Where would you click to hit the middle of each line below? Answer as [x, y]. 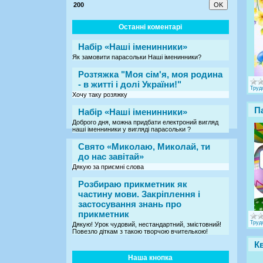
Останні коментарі [151, 27]
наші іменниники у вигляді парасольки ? [131, 129]
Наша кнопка [151, 257]
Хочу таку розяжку [100, 94]
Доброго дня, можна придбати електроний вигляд [145, 122]
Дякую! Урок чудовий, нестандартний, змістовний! [147, 224]
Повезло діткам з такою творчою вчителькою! [140, 231]
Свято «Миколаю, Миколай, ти [144, 146]
